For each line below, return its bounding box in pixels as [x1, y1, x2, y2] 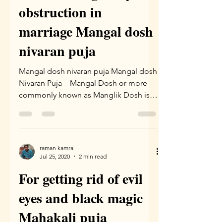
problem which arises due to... [19, 102, 125, 111]
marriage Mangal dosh [19, 21, 153, 42]
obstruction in [19, 1, 102, 22]
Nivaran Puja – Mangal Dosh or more [19, 78, 147, 88]
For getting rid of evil [19, 168, 143, 189]
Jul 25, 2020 [40, 152, 70, 160]
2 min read [79, 152, 107, 160]
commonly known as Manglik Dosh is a [19, 90, 156, 100]
